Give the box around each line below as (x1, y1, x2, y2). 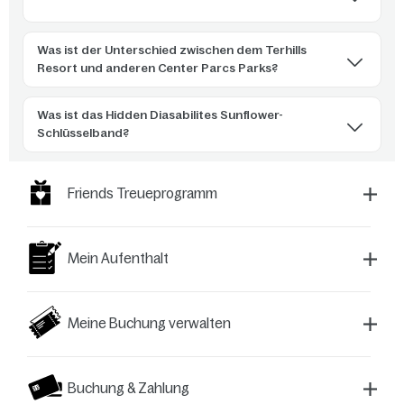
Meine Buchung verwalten (68, 316, 231, 331)
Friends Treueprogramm (68, 186, 217, 201)
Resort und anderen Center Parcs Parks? (37, 61, 278, 75)
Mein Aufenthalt (68, 251, 169, 266)
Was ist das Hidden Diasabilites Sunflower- (37, 108, 283, 122)
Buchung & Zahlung (68, 381, 189, 396)
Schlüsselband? (37, 126, 129, 140)
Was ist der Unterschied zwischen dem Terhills (37, 43, 307, 57)
